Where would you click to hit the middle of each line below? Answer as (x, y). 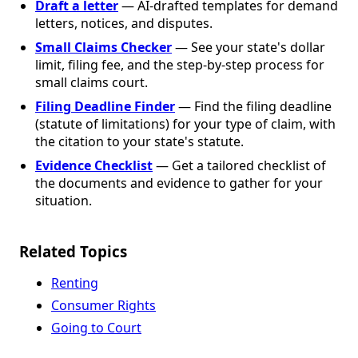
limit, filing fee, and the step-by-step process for (180, 65)
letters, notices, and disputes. (124, 24)
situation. (64, 201)
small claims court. (91, 83)
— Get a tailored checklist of (239, 166)
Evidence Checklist (94, 166)
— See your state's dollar (249, 48)
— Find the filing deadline (253, 107)
